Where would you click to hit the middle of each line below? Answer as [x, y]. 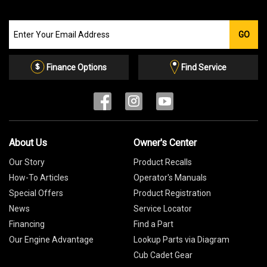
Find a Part [153, 224]
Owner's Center [165, 143]
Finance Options [77, 67]
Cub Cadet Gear [163, 255]
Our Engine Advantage [51, 240]
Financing [27, 224]
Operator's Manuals [170, 178]
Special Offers [36, 193]
